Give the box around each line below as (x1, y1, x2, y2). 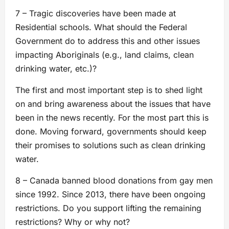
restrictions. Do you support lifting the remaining (15, 202, 201, 213)
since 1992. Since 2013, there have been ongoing (15, 189, 205, 199)
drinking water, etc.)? (15, 63, 97, 74)
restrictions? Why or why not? (15, 216, 130, 227)
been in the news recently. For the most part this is (15, 112, 209, 123)
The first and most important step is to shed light (15, 84, 202, 95)
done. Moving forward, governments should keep (15, 126, 207, 136)
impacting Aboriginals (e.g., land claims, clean (15, 49, 194, 60)
